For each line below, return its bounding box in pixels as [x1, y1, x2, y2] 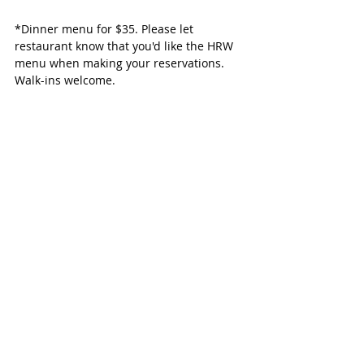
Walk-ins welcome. [15, 72, 115, 89]
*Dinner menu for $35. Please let [15, 21, 197, 37]
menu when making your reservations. [15, 55, 227, 71]
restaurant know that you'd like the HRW [15, 38, 236, 54]
